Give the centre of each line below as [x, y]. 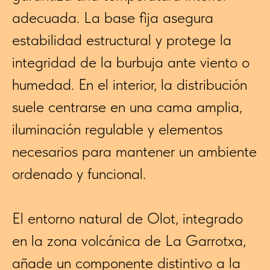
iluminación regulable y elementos [117, 129]
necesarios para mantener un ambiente [134, 151]
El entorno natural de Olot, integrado [127, 218]
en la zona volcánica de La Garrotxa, [129, 240]
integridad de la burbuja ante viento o [131, 62]
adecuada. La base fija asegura [113, 17]
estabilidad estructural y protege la [122, 40]
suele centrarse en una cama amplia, [127, 107]
